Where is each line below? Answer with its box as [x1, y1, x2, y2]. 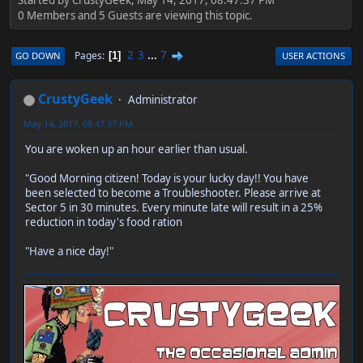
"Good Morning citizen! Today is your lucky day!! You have [25, 171, 309, 186]
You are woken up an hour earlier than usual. [25, 142, 248, 157]
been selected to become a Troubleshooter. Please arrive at [25, 186, 321, 201]
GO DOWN [15, 49, 61, 62]
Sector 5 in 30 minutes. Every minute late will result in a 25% [25, 200, 322, 216]
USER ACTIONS [282, 49, 345, 62]
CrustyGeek [38, 90, 113, 109]
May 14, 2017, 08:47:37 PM [23, 117, 133, 130]
